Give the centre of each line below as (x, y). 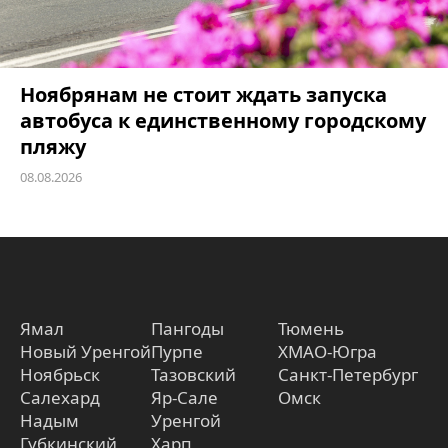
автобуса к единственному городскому (223, 120)
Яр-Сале (184, 397)
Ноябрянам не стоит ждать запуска (203, 94)
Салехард (60, 397)
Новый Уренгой (85, 351)
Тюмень (311, 328)
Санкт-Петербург (348, 374)
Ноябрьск (60, 374)
